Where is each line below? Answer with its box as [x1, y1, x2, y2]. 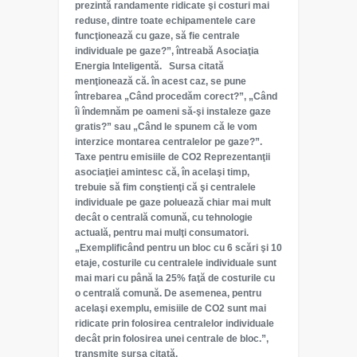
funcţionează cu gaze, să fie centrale [75, 30, 240, 41]
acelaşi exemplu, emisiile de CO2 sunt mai [75, 303, 266, 314]
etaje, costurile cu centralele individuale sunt [75, 257, 277, 269]
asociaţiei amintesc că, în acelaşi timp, [75, 167, 249, 178]
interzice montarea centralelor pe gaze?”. [75, 136, 262, 147]
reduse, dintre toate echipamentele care [75, 15, 256, 26]
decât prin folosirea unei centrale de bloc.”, [75, 333, 269, 344]
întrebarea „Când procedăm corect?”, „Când [75, 91, 277, 102]
